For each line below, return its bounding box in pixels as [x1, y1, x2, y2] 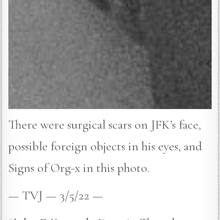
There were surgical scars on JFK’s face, [8, 116, 201, 132]
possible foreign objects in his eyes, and [8, 138, 203, 154]
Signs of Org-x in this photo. [8, 160, 150, 175]
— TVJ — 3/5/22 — [8, 187, 104, 203]
